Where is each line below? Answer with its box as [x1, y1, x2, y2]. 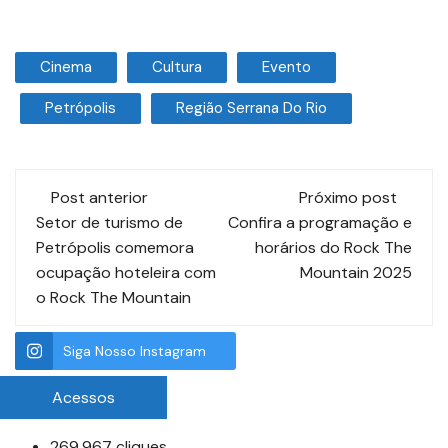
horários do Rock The [255, 236, 412, 258]
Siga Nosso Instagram [63, 341, 206, 360]
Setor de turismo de [36, 211, 183, 233]
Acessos [52, 386, 115, 408]
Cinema [40, 56, 92, 77]
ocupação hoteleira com [36, 261, 216, 283]
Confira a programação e [228, 211, 412, 233]
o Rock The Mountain [36, 286, 191, 308]
